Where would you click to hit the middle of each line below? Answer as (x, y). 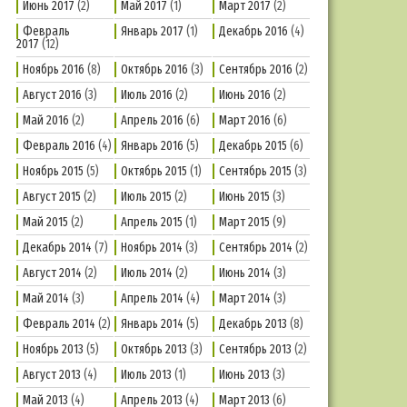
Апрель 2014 (153, 298)
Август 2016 (53, 94)
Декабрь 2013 (253, 323)
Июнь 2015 (245, 196)
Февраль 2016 (60, 145)
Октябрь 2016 (155, 69)
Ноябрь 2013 (54, 349)
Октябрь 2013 (154, 349)
